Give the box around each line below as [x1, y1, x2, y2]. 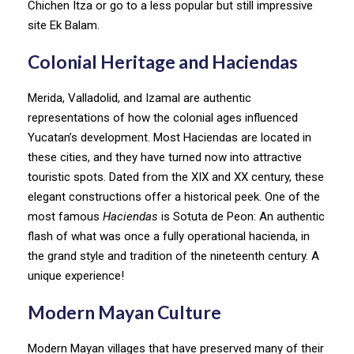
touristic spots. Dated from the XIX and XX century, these [28, 169, 324, 184]
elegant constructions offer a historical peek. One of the [28, 189, 320, 204]
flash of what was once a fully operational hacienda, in [28, 228, 310, 243]
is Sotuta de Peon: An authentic [158, 209, 325, 224]
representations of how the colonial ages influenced [28, 110, 298, 125]
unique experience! [28, 268, 127, 283]
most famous [28, 209, 103, 224]
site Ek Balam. [28, 17, 103, 32]
